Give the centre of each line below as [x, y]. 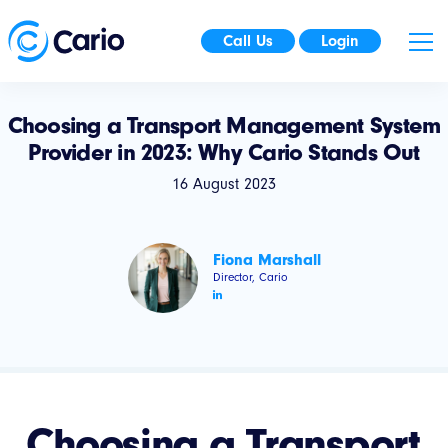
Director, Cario [250, 277]
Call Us [247, 40]
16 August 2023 [224, 183]
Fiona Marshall [266, 259]
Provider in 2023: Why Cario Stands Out [224, 151]
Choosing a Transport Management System [224, 124]
